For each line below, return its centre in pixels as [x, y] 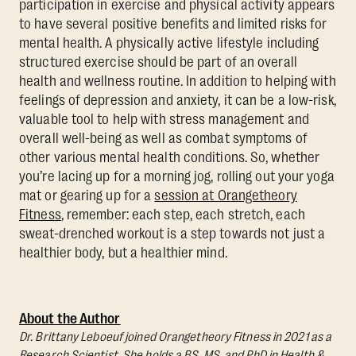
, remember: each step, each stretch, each [183, 215]
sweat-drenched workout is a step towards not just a [172, 234]
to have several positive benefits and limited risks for [173, 24]
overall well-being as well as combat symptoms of [163, 139]
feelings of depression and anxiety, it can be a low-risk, [178, 101]
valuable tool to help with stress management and [164, 120]
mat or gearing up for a [87, 196]
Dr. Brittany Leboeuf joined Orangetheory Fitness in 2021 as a [176, 337]
